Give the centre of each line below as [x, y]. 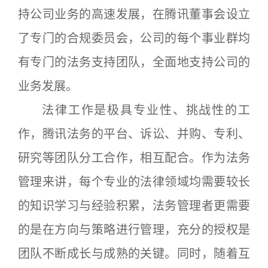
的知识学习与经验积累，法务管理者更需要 [134, 205]
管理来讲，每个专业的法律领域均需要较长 [134, 182]
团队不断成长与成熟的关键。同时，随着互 [134, 253]
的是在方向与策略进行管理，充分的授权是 [134, 229]
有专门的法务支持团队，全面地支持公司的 [134, 62]
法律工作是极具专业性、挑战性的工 [146, 110]
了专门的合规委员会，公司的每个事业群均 [134, 38]
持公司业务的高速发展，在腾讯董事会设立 [134, 14]
